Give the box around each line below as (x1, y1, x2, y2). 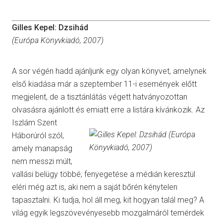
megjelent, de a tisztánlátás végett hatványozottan (12, 92, 187, 102)
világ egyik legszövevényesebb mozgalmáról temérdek (12, 208, 204, 218)
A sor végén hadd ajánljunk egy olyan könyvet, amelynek (12, 66, 207, 76)
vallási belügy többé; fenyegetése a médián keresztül (12, 169, 195, 179)
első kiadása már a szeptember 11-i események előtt (12, 79, 197, 89)
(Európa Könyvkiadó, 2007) (12, 36, 104, 46)
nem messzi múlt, (12, 157, 72, 166)
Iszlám (12, 118, 37, 128)
